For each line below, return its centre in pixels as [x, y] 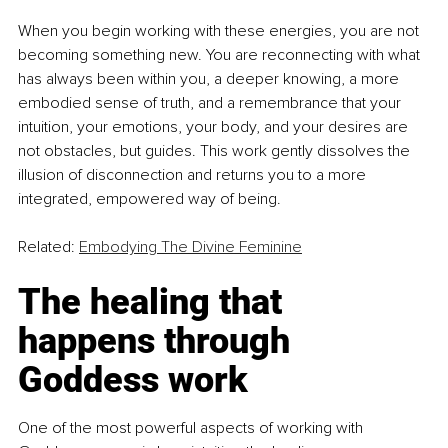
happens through [158, 341]
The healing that [154, 302]
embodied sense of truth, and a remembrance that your [211, 103]
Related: [48, 247]
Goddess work [133, 380]
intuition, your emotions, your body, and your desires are [215, 127]
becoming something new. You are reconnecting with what [221, 55]
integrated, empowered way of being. [149, 199]
